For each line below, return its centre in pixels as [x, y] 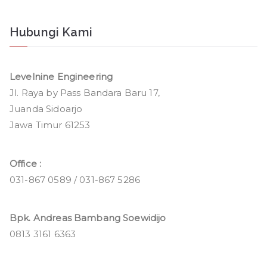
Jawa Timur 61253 [50, 125]
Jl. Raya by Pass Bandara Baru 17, [85, 93]
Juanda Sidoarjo [46, 109]
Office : [26, 163]
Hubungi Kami [51, 32]
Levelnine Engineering [61, 77]
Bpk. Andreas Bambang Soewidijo [88, 218]
